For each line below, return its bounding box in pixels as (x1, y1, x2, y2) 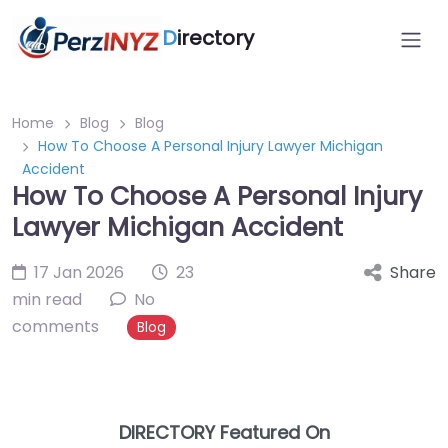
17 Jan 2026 (34, 261, 124, 284)
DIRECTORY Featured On (118, 420, 330, 445)
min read (12, 288, 82, 311)
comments (12, 315, 99, 338)
